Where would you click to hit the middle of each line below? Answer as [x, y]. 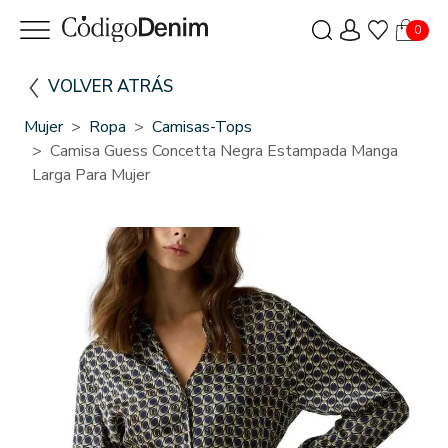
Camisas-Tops [202, 126]
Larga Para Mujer [91, 174]
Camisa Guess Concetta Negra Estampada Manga [224, 150]
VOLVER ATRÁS [110, 86]
